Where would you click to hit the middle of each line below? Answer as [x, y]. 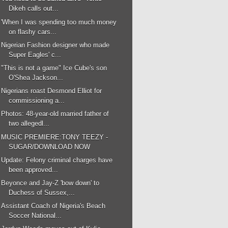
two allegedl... [29, 124]
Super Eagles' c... [35, 54]
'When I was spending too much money [59, 22]
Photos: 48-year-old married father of [55, 114]
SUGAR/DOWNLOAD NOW [50, 147]
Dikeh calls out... [34, 9]
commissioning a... [37, 101]
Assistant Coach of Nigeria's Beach [53, 206]
